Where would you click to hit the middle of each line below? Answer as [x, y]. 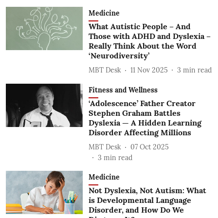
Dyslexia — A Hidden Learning [145, 123]
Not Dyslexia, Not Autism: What [147, 191]
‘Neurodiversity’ [119, 56]
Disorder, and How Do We [136, 210]
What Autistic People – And [139, 27]
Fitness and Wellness [123, 90]
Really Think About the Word [142, 46]
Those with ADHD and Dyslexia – [149, 36]
